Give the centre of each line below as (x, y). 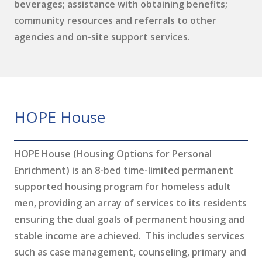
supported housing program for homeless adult (123, 187)
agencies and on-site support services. (102, 37)
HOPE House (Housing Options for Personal (113, 154)
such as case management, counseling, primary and (130, 252)
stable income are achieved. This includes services (129, 236)
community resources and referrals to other (115, 20)
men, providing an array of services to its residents (130, 203)
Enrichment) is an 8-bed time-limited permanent (124, 170)
